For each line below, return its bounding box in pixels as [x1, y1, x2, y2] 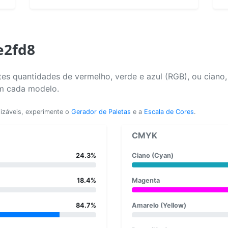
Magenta [132, 176, 160, 184]
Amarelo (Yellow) [132, 201, 186, 209]
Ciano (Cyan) [132, 151, 174, 159]
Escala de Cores [144, 107, 194, 116]
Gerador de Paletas [71, 107, 131, 116]
